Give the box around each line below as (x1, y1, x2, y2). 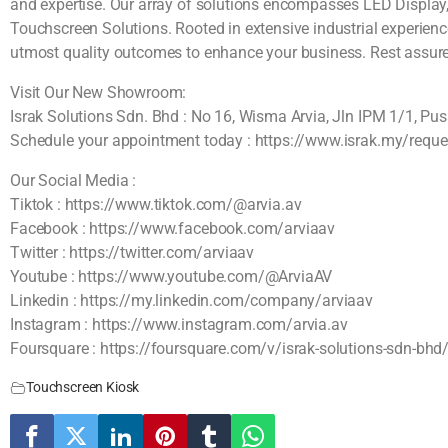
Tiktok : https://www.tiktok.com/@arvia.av (10, 195, 302, 214)
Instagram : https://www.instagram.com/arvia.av (10, 315, 348, 334)
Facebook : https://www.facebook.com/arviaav (10, 219, 336, 238)
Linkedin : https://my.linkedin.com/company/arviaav (10, 291, 373, 310)
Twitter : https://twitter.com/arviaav (10, 243, 255, 262)
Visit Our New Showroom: (10, 83, 187, 102)
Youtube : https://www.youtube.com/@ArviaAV (10, 267, 333, 286)
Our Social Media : (10, 171, 137, 190)
